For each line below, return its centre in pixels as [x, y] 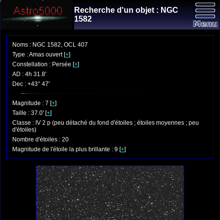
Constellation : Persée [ [43, 64]
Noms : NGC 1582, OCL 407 [50, 45]
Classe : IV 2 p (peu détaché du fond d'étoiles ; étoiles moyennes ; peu [106, 123]
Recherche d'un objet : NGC [126, 10]
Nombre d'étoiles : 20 [41, 139]
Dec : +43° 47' [31, 84]
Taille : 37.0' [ [29, 113]
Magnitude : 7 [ [32, 103]
